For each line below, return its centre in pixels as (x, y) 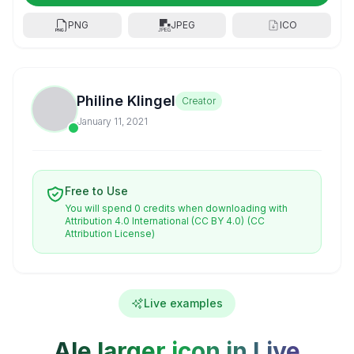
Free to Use (96, 191)
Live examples (183, 303)
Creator (199, 101)
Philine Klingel (126, 101)
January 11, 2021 (112, 121)
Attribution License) (110, 233)
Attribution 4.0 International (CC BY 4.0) (154, 221)
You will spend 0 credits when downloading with (176, 208)
